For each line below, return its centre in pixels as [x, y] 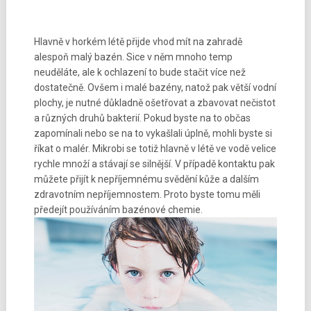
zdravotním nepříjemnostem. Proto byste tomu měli [147, 194]
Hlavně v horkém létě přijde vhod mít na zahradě [138, 42]
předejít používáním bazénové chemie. [118, 210]
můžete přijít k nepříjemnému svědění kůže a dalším [146, 179]
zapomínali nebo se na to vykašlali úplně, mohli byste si [153, 133]
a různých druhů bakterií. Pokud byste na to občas [142, 118]
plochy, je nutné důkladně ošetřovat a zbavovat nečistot [154, 103]
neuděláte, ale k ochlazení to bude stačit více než [140, 72]
